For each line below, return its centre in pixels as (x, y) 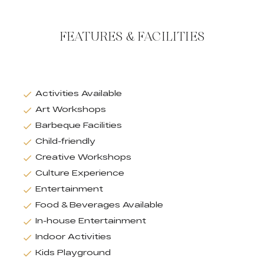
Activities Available (79, 93)
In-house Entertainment (91, 221)
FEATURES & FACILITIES (132, 37)
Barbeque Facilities (79, 125)
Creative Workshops (83, 157)
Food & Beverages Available (99, 205)
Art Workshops (71, 109)
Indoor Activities (73, 237)
